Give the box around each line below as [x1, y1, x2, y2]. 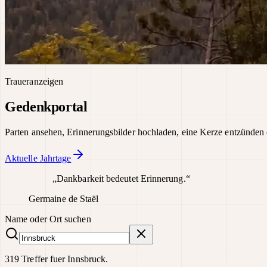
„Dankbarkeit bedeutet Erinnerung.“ [52, 173, 190, 184]
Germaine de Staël [29, 193, 99, 204]
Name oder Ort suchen [5, 213, 91, 224]
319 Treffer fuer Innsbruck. [5, 253, 108, 264]
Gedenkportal [5, 98, 88, 114]
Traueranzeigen [5, 76, 64, 86]
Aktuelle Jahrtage [5, 153, 72, 163]
